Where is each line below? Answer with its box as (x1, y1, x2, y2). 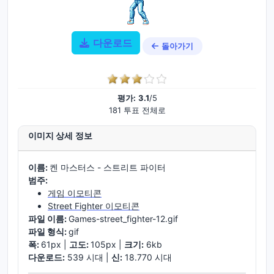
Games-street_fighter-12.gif (68, 213, 178, 224)
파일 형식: (28, 226, 68, 237)
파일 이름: (28, 213, 68, 224)
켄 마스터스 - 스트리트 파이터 (50, 162, 166, 172)
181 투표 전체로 (108, 105, 166, 115)
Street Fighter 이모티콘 (48, 201, 139, 211)
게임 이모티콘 (48, 188, 102, 198)
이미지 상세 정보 (28, 131, 92, 141)
